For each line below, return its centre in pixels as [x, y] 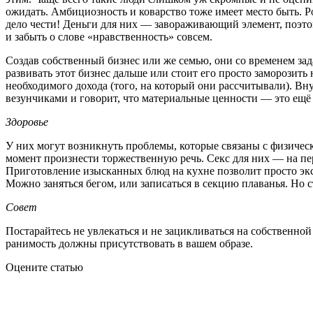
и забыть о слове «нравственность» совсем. [109, 36]
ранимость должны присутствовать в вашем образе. [129, 243]
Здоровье [27, 122]
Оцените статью [44, 267]
